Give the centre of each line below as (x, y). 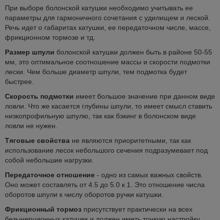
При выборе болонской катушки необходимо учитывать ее (99, 8)
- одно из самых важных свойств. (149, 175)
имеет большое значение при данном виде (144, 96)
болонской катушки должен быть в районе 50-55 (133, 52)
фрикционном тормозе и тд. (50, 37)
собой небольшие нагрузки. (49, 160)
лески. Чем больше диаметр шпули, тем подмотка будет (96, 72)
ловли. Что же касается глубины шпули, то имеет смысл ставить (109, 106)
